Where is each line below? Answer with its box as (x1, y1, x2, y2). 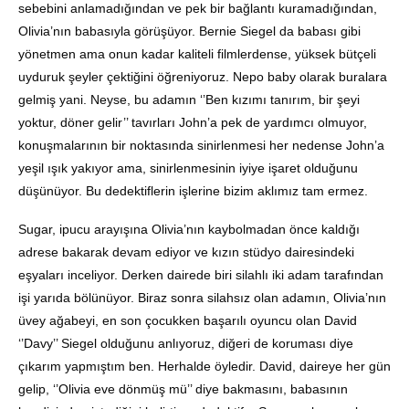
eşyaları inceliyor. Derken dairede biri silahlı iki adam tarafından (18, 267, 383, 283)
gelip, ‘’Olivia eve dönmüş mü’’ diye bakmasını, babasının (18, 382, 348, 397)
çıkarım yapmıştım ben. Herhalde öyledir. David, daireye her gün (18, 359, 391, 374)
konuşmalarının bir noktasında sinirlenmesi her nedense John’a (18, 138, 384, 153)
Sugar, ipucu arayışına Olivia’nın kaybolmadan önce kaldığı (18, 222, 360, 237)
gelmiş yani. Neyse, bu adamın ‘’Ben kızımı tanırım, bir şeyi (18, 92, 360, 108)
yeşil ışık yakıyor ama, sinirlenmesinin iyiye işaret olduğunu (18, 161, 358, 176)
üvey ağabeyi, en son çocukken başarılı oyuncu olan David (18, 313, 357, 329)
